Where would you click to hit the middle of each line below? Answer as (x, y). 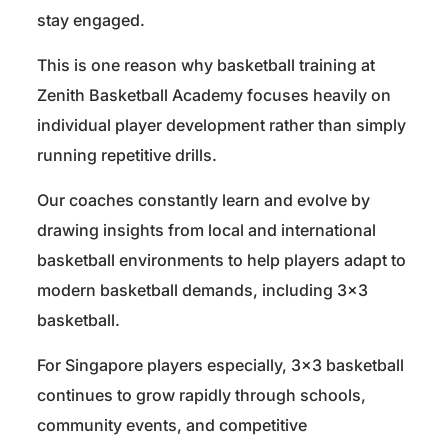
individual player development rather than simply (221, 125)
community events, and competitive (172, 425)
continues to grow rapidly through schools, (201, 395)
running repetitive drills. (127, 155)
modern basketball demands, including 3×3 (202, 290)
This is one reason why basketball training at (206, 65)
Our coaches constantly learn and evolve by (203, 200)
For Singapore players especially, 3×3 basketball (220, 365)
